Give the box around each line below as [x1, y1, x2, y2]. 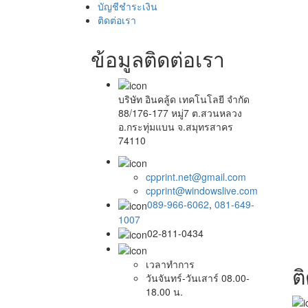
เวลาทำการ [146, 256, 195, 271]
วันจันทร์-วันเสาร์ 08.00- [146, 270, 250, 285]
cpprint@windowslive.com [146, 183, 258, 197]
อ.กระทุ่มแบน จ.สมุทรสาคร [118, 120, 233, 134]
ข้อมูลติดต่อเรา [91, 44, 225, 74]
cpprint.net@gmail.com [146, 169, 246, 184]
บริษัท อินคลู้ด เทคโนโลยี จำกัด [118, 92, 250, 107]
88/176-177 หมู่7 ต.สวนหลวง [118, 106, 242, 120]
